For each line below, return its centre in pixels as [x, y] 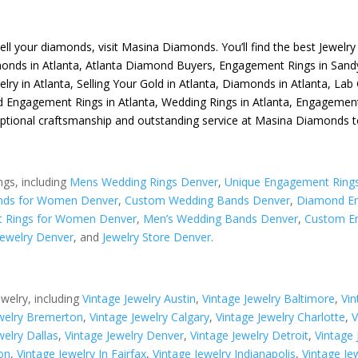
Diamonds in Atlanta [275, 84]
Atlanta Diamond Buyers [149, 65]
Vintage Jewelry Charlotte [281, 316]
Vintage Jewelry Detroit [250, 335]
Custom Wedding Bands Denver [208, 200]
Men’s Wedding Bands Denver [221, 218]
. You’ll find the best [268, 47]
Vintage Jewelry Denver [125, 335]
